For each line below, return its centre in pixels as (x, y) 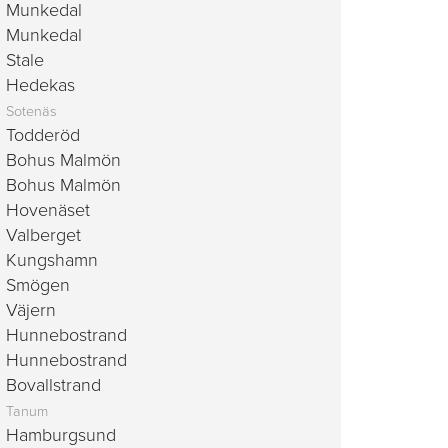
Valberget (43, 235)
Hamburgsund (61, 435)
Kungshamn (52, 260)
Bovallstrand (53, 385)
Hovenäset (48, 210)
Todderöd (43, 135)
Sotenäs (31, 111)
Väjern (31, 310)
